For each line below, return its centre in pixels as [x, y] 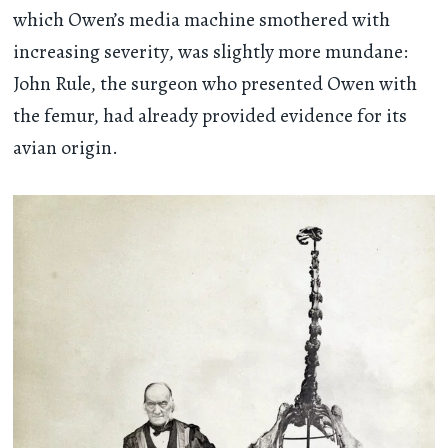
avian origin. [66, 148]
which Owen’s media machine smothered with [202, 20]
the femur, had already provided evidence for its [210, 116]
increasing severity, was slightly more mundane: [211, 52]
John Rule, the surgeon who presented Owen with [215, 84]
